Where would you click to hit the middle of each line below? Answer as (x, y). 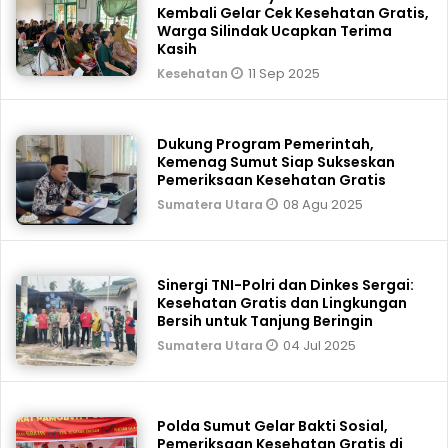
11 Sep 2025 (284, 73)
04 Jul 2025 (320, 345)
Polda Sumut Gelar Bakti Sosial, (273, 426)
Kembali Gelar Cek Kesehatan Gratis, (293, 13)
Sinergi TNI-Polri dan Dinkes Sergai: (286, 285)
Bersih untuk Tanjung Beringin (265, 321)
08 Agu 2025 (323, 204)
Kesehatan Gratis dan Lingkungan (282, 303)
